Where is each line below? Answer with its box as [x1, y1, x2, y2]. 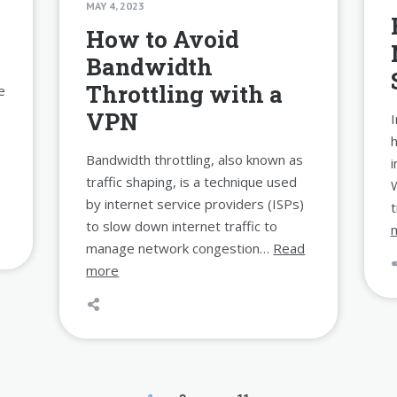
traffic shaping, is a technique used [86, 173, 298, 191]
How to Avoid [86, 24, 240, 55]
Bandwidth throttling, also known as [86, 151, 304, 169]
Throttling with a [86, 79, 284, 110]
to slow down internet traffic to [86, 217, 278, 236]
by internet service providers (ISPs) [86, 195, 305, 214]
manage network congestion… [86, 239, 274, 258]
